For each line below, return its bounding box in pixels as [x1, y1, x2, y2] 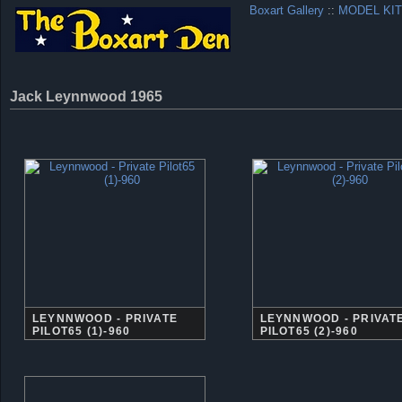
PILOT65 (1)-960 [32, 325, 131, 337]
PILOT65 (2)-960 [259, 325, 358, 337]
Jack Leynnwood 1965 [10, 89, 162, 104]
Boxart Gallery [249, 4, 325, 17]
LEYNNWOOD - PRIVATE [32, 312, 179, 325]
